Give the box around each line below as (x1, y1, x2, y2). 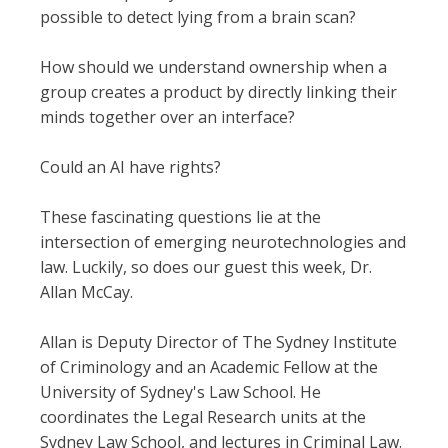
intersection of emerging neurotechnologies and (40, 231, 406, 253)
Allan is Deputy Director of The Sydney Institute (40, 331, 397, 353)
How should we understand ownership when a (40, 56, 387, 78)
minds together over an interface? (40, 106, 299, 128)
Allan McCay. (40, 281, 133, 303)
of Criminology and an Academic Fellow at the (40, 356, 378, 378)
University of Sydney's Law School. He (40, 381, 321, 403)
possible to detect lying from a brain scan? (40, 6, 356, 28)
